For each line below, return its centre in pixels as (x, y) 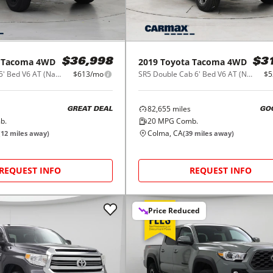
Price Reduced (174, 211)
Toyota (175, 62)
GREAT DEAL (90, 109)
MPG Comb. (177, 121)
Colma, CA (165, 133)
